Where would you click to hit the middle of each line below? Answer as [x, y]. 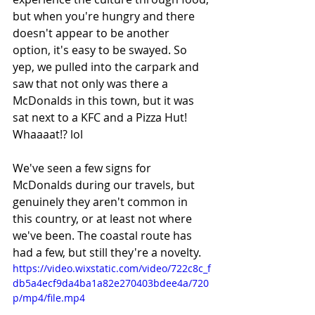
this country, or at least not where [104, 218]
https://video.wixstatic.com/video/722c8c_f [112, 268]
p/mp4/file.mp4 [49, 297]
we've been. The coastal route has [104, 235]
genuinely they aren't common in [102, 201]
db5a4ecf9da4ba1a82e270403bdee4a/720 [111, 283]
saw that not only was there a [92, 83]
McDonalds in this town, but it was [105, 100]
